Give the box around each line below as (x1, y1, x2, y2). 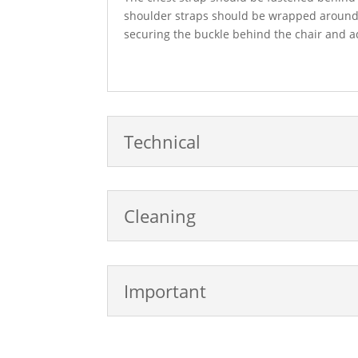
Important (124, 278, 207, 303)
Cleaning (124, 204, 197, 229)
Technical (124, 129, 201, 153)
